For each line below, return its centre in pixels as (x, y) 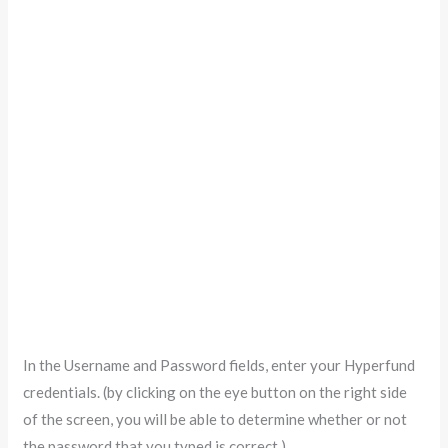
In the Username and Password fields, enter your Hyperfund (219, 364)
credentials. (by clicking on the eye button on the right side (215, 391)
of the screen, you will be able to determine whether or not (215, 418)
